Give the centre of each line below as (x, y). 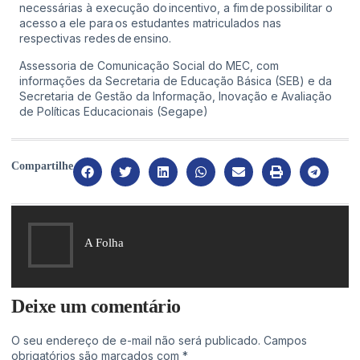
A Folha (104, 242)
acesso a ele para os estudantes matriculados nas (150, 23)
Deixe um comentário (96, 306)
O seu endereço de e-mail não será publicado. (136, 340)
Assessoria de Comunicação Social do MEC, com (149, 65)
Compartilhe (42, 166)
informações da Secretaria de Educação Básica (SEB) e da (176, 80)
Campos (285, 340)
